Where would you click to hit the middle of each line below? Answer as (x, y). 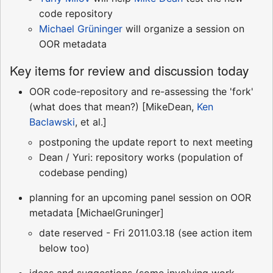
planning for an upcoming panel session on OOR (140, 198)
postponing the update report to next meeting (146, 142)
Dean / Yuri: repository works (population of (141, 158)
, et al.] (91, 122)
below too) (64, 248)
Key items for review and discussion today (129, 70)
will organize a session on (183, 29)
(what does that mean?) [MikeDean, (113, 107)
